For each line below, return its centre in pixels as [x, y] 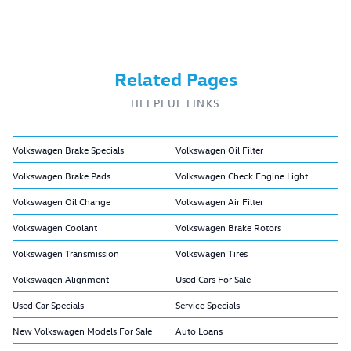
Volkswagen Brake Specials [68, 150]
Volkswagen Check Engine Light [242, 176]
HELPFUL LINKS [175, 103]
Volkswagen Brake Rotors [228, 228]
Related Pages [175, 79]
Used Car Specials [48, 305]
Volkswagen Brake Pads [62, 176]
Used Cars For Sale [213, 279]
